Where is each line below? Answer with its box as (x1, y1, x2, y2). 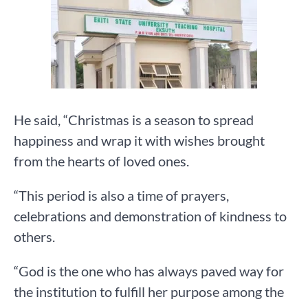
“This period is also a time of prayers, (14, 187, 229, 204)
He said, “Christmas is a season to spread (14, 111, 254, 129)
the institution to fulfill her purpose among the (14, 283, 284, 300)
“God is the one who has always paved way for (14, 263, 284, 280)
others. (14, 228, 55, 245)
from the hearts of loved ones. (14, 153, 189, 170)
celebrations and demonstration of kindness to (14, 208, 287, 225)
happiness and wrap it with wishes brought (14, 132, 265, 149)
